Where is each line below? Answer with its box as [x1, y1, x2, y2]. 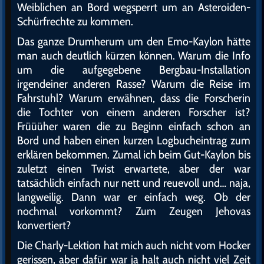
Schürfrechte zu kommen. [17, 14, 133, 29]
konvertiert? [17, 218, 71, 233]
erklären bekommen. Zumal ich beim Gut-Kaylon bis [17, 147, 250, 162]
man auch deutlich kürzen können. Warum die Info [17, 48, 250, 63]
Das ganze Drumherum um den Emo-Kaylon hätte [17, 34, 250, 49]
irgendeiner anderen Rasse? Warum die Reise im [17, 77, 250, 91]
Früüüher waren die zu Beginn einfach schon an [17, 119, 250, 134]
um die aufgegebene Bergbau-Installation [17, 62, 250, 77]
